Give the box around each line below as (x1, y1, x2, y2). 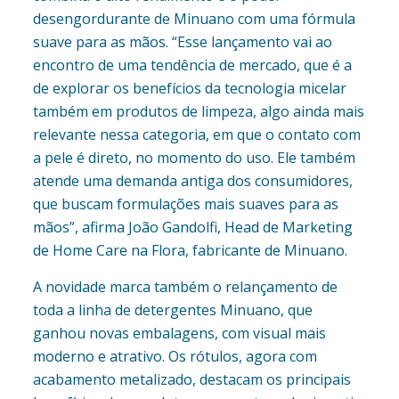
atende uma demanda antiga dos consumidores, (32, 171, 353, 191)
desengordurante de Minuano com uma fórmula (32, 9, 355, 29)
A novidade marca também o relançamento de (32, 277, 338, 297)
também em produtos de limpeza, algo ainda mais (32, 102, 364, 122)
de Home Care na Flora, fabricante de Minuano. (32, 240, 354, 261)
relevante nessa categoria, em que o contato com (32, 125, 361, 145)
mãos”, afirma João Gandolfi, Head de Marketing (32, 217, 353, 238)
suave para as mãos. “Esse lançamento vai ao (32, 32, 332, 53)
